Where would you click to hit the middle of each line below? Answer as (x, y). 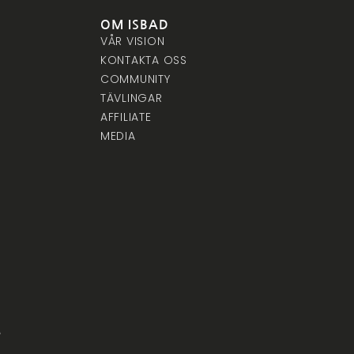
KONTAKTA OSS (143, 60)
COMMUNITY (135, 79)
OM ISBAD (134, 24)
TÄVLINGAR (131, 98)
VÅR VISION (132, 41)
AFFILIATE (126, 117)
